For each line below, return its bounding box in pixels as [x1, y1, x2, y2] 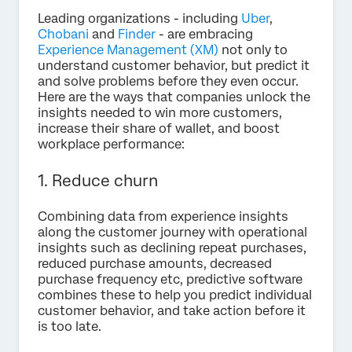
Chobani [38, 27, 89, 42]
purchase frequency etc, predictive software [38, 272, 302, 288]
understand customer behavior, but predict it [38, 58, 310, 74]
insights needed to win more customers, [38, 105, 282, 121]
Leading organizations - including [38, 11, 241, 27]
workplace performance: [38, 137, 185, 152]
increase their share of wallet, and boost [38, 121, 280, 137]
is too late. [38, 319, 101, 335]
